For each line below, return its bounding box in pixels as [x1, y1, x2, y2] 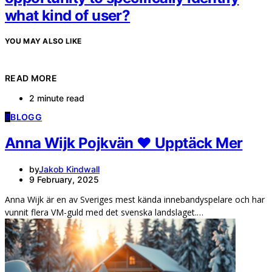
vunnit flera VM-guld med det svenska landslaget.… [5, 206, 203, 219]
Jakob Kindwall [39, 164, 100, 175]
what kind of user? [5, 7, 131, 25]
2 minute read [29, 93, 84, 104]
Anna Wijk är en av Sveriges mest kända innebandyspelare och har [5, 194, 265, 206]
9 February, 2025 [29, 174, 99, 185]
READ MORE [5, 73, 58, 84]
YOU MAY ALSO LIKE [5, 36, 82, 46]
